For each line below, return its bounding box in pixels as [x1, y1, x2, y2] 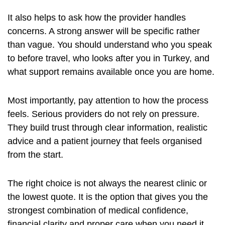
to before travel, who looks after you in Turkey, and [8, 53, 209, 64]
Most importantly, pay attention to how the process [8, 95, 208, 106]
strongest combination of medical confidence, [8, 205, 188, 216]
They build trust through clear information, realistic [8, 123, 207, 133]
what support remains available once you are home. [8, 67, 214, 77]
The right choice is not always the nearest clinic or [8, 178, 207, 189]
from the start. [8, 150, 63, 160]
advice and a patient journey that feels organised [8, 136, 202, 147]
